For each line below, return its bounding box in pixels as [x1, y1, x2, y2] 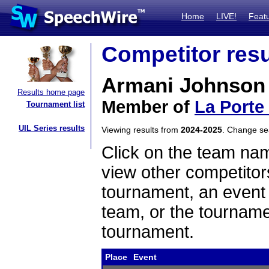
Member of [101, 97, 195, 116]
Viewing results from [101, 125, 181, 134]
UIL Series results [19, 124, 85, 133]
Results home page [17, 88, 85, 97]
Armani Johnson [101, 74, 265, 97]
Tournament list [26, 100, 85, 109]
